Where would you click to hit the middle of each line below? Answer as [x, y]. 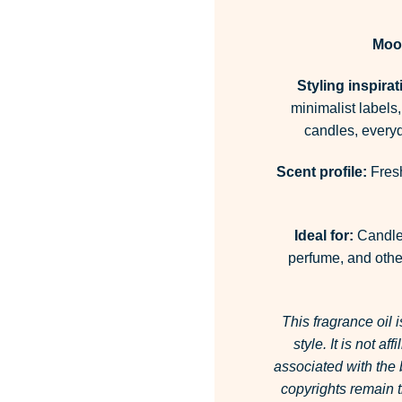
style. [311, 344]
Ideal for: [324, 235]
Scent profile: [322, 172]
